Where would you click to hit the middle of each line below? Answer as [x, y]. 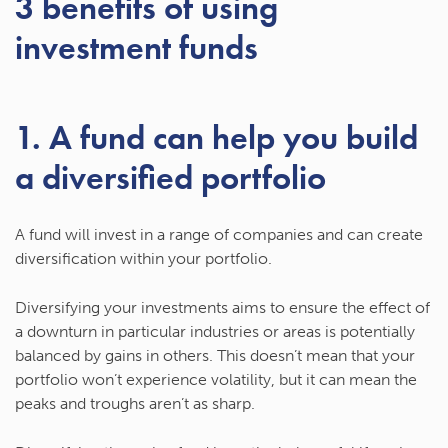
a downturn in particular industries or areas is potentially [215, 332]
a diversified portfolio [170, 178]
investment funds [136, 48]
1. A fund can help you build [216, 138]
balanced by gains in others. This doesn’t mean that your [215, 356]
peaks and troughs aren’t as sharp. [135, 404]
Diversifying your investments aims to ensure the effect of [222, 308]
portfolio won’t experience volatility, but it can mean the [216, 380]
